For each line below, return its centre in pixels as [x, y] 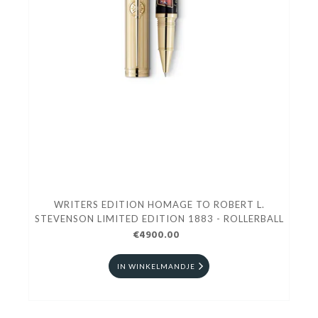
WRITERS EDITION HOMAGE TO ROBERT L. [159, 205]
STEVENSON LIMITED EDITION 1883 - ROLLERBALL [159, 219]
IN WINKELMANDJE [156, 267]
